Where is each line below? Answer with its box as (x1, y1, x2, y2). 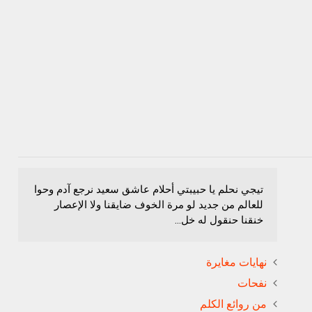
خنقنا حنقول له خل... (175, 214, 263, 226)
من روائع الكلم (200, 297, 267, 311)
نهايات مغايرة (206, 256, 267, 269)
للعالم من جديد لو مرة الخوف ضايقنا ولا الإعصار (54, 198, 263, 211)
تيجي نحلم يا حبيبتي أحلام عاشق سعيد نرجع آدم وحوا (34, 183, 263, 196)
